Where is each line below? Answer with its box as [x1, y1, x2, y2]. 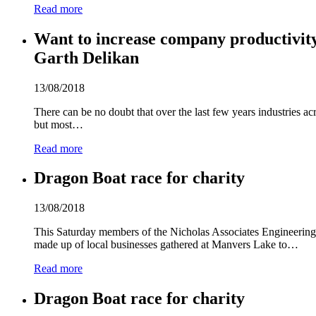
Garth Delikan [34, 48, 139, 67]
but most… [34, 118, 83, 130]
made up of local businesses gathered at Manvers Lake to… [34, 238, 298, 251]
